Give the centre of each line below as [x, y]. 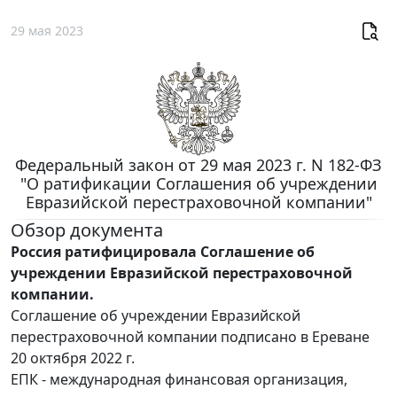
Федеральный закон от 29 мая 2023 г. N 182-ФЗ [198, 164]
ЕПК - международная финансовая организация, [179, 379]
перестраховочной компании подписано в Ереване [190, 336]
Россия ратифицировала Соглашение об [163, 251]
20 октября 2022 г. [73, 358]
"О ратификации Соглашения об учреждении [198, 183]
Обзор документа [87, 230]
